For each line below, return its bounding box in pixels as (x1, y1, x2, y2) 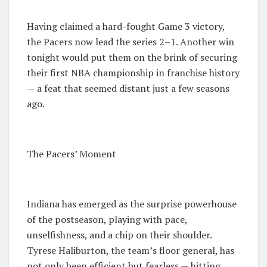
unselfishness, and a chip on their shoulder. (27, 228, 212, 242)
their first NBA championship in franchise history (27, 66, 240, 80)
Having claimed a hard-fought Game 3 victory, (27, 20, 225, 33)
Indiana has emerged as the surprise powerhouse (27, 197, 237, 211)
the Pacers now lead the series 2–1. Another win (27, 35, 234, 49)
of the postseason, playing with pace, (27, 213, 187, 226)
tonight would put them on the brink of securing (27, 51, 237, 64)
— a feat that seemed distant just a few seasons (27, 82, 229, 95)
